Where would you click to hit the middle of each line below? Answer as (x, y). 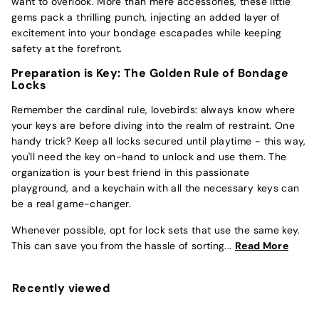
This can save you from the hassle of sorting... (123, 245)
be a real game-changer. (72, 203)
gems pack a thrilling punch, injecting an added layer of (146, 17)
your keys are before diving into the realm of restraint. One (153, 125)
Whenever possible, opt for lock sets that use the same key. (156, 230)
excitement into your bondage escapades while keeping (147, 32)
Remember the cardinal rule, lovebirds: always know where (153, 109)
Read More (261, 245)
